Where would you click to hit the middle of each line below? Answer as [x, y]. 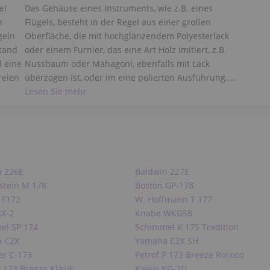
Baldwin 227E [162, 172]
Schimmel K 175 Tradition [187, 227]
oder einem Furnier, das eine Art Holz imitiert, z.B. [125, 50]
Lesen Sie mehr [55, 92]
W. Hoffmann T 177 [173, 199]
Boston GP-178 [164, 186]
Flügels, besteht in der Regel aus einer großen [118, 22]
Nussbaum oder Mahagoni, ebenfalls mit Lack [117, 64]
